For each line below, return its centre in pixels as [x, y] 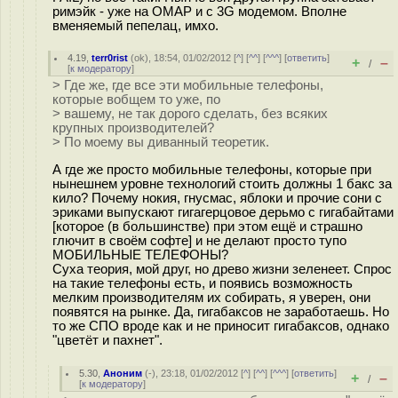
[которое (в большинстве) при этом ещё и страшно [207, 226]
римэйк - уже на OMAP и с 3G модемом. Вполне [199, 11]
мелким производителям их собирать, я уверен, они [211, 297]
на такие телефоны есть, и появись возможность [203, 283]
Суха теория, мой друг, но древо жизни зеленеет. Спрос [222, 269]
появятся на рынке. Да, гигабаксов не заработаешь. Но [221, 311]
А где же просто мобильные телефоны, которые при [212, 169]
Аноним [123, 373]
